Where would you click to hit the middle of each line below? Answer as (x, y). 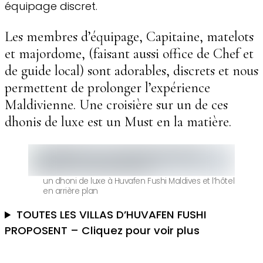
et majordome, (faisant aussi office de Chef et (129, 53)
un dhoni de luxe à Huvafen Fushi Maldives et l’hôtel (139, 181)
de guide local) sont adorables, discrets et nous (131, 70)
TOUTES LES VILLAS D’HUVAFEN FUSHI (111, 215)
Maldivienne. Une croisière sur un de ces (116, 104)
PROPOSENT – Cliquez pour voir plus (102, 231)
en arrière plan (70, 191)
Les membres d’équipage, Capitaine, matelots (129, 36)
